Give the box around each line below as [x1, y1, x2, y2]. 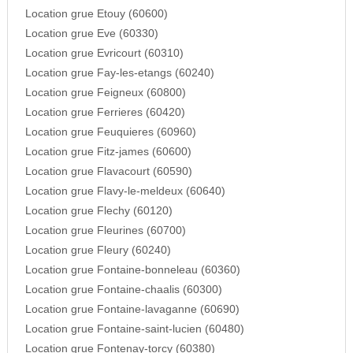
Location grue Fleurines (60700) [24, 225, 186, 237]
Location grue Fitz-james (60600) [24, 146, 191, 158]
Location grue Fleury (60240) [24, 244, 171, 257]
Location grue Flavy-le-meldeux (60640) [24, 185, 225, 198]
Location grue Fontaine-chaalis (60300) [24, 284, 222, 296]
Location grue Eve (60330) [24, 28, 158, 40]
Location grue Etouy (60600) [24, 8, 168, 20]
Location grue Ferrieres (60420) [24, 106, 185, 119]
